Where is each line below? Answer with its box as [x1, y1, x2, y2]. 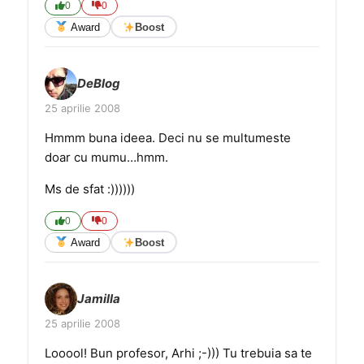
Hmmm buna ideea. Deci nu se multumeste [45, 130, 291, 145]
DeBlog [77, 76, 120, 91]
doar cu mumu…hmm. [45, 149, 168, 165]
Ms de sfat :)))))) [45, 181, 135, 197]
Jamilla [77, 291, 120, 306]
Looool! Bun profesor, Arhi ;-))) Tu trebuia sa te [45, 345, 312, 361]
